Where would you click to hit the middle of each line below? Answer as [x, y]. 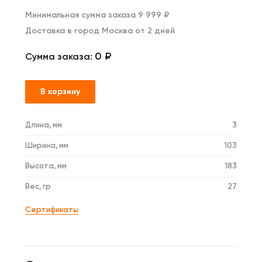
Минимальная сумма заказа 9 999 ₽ [97, 15]
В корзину [60, 91]
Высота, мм [46, 166]
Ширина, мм [47, 145]
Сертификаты [52, 209]
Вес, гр [38, 186]
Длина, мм [44, 125]
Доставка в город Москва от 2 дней [100, 30]
